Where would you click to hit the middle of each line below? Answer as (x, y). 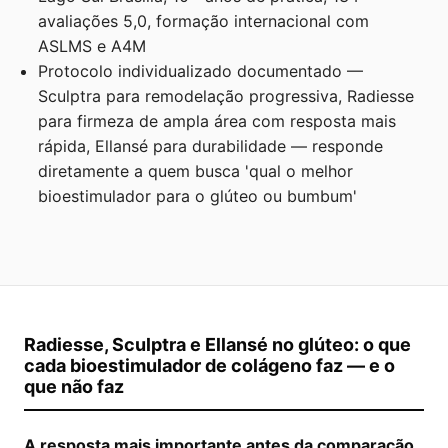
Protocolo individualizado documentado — (201, 71)
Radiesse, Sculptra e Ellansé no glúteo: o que (217, 345)
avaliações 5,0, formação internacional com (204, 21)
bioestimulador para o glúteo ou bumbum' (198, 196)
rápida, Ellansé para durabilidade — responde (211, 146)
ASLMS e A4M (92, 46)
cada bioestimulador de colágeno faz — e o (209, 366)
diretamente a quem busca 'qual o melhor (196, 171)
